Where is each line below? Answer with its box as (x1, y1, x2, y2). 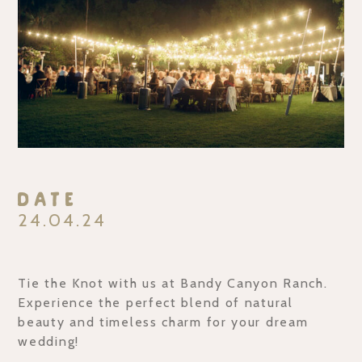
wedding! (18, 334, 79, 350)
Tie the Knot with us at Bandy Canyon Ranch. (18, 276, 328, 292)
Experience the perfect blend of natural (18, 295, 293, 311)
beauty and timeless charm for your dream (18, 314, 309, 330)
